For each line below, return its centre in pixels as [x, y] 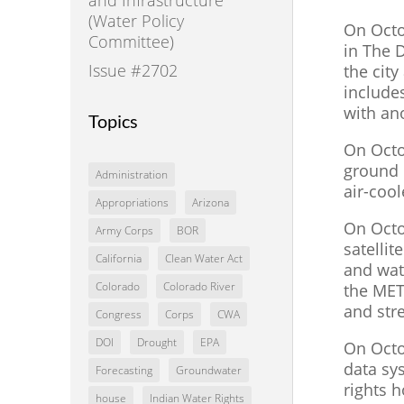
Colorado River [199, 287]
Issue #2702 [133, 70]
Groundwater [208, 371]
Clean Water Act [203, 259]
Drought [156, 343]
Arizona [210, 203]
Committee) [131, 41]
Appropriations [132, 203]
